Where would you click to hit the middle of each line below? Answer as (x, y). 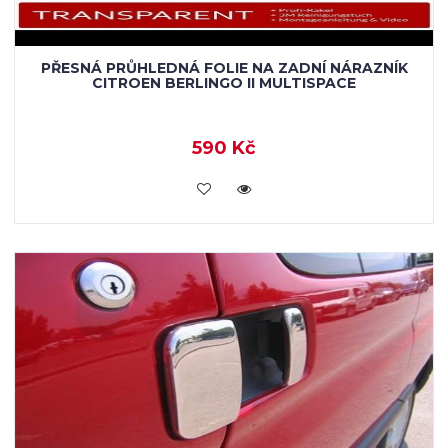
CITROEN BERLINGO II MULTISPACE (224, 83)
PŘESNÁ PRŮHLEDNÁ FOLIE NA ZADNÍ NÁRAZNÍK (224, 68)
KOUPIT (224, 187)
